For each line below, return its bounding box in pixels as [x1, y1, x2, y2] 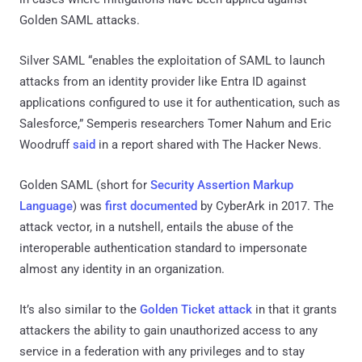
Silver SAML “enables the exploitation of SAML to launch [19, 53, 325, 68]
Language [19, 198, 73, 213]
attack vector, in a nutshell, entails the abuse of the [19, 219, 293, 234]
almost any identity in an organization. [19, 261, 225, 276]
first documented [105, 198, 197, 213]
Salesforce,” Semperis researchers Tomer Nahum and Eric [19, 116, 331, 131]
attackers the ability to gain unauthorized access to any [19, 322, 318, 338]
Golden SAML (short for [19, 177, 150, 192]
